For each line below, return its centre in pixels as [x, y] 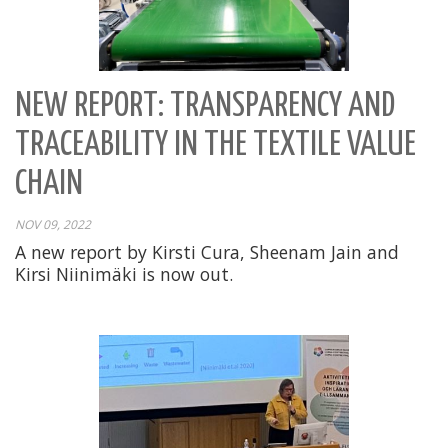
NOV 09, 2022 [53, 224]
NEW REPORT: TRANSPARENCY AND [205, 106]
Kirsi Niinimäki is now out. [124, 273]
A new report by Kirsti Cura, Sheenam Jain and [207, 251]
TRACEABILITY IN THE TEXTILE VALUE [215, 145]
